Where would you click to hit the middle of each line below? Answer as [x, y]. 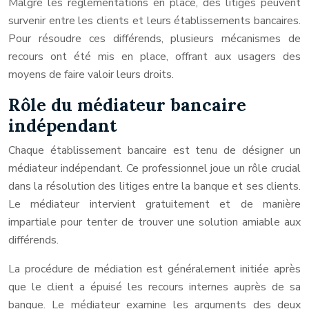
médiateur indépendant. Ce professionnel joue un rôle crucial [154, 168]
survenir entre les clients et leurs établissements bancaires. [154, 21]
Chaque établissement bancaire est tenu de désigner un [154, 150]
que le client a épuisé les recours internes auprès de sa [154, 287]
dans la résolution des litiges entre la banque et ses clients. [154, 186]
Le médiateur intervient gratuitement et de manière [154, 204]
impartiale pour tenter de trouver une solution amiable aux [154, 222]
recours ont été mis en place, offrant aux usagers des [154, 57]
